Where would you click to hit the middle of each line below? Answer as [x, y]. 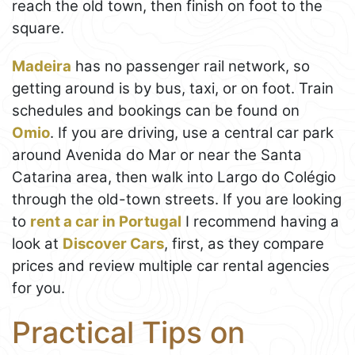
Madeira [42, 67]
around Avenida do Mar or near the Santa [157, 155]
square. [38, 29]
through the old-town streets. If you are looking [177, 200]
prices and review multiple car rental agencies [171, 266]
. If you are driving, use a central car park [192, 133]
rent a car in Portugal [106, 222]
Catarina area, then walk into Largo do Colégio [174, 177]
